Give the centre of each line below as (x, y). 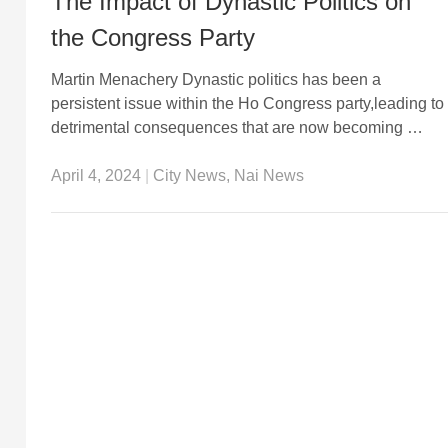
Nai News (268, 175)
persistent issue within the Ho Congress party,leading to (247, 103)
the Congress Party (152, 37)
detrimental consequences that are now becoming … (236, 127)
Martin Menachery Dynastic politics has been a (215, 79)
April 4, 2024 (95, 175)
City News (189, 175)
